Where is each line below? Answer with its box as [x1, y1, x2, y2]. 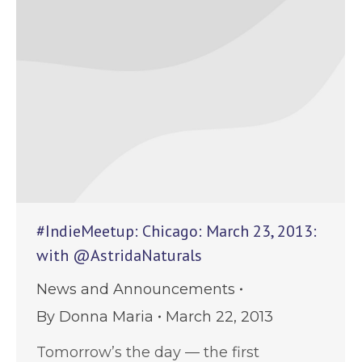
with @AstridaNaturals [36, 244, 202, 266]
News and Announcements [36, 280, 235, 298]
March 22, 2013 [166, 307, 273, 326]
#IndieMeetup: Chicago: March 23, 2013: [36, 220, 317, 242]
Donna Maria [59, 307, 154, 326]
